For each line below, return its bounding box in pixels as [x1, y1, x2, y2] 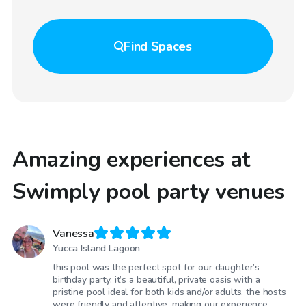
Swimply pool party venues [12, 176, 285, 206]
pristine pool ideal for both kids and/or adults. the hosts [53, 286, 286, 299]
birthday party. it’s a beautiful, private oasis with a [53, 273, 260, 287]
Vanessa [53, 225, 94, 241]
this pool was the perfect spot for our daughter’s [53, 261, 260, 275]
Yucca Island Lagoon [53, 242, 141, 255]
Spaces [150, 38, 192, 55]
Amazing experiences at [12, 144, 250, 174]
